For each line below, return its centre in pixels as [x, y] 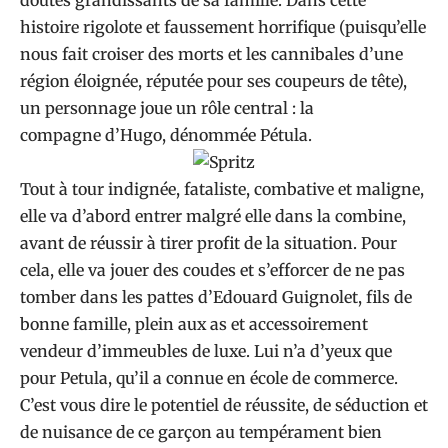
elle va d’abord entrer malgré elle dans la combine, [213, 216]
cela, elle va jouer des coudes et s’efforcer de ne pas [212, 270]
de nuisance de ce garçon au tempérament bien [201, 432]
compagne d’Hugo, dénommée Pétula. [166, 135]
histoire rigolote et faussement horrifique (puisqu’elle [223, 27]
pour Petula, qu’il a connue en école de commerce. [209, 378]
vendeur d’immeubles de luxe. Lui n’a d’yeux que [206, 351]
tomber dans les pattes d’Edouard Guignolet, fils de [216, 297]
